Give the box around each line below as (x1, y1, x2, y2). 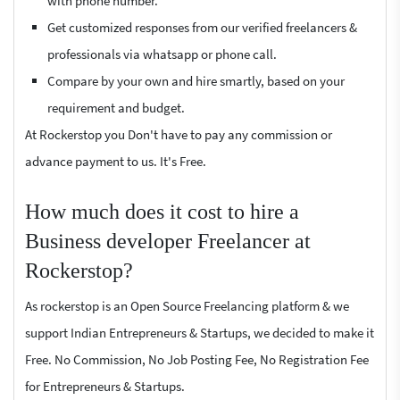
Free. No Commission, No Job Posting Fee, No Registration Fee (25, 351, 369, 368)
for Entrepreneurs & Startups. (25, 378, 185, 395)
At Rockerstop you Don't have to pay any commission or (25, 126, 332, 143)
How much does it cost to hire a (25, 200, 299, 223)
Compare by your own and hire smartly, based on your (47, 72, 345, 89)
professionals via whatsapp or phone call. (47, 46, 277, 62)
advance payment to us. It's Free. (25, 153, 206, 170)
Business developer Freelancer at (25, 229, 311, 253)
